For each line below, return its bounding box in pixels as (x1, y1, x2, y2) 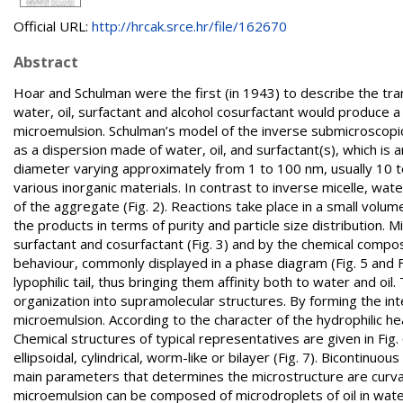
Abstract (13, 51, 78, 72)
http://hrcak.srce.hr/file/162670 (92, 17, 287, 35)
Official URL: (13, 17, 92, 35)
